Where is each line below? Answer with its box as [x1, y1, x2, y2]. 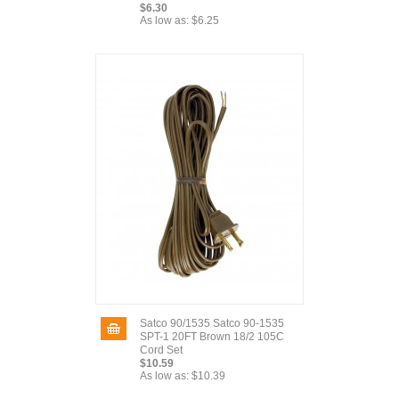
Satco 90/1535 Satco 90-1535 [140, 317, 284, 330]
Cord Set [140, 344, 183, 356]
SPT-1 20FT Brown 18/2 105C [140, 330, 284, 343]
